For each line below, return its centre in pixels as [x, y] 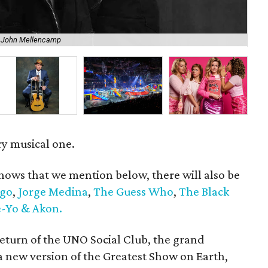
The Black [204, 191]
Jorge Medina [53, 191]
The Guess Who [134, 191]
